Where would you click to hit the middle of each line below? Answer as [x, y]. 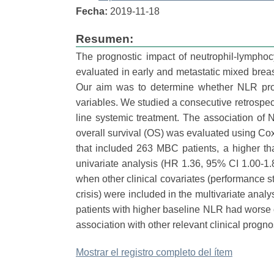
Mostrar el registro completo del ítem [154, 252]
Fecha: [91, 11]
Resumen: [104, 39]
